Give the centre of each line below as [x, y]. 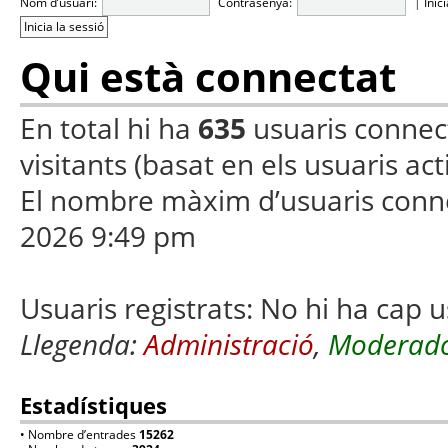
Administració [229, 344]
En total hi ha [109, 128]
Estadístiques [93, 405]
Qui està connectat [208, 77]
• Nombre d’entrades [79, 435]
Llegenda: [82, 344]
